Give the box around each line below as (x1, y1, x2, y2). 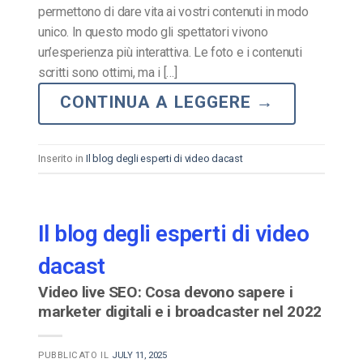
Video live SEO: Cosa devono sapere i (38, 283, 293, 302)
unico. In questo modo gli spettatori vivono (38, 23, 268, 40)
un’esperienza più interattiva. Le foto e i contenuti (38, 44, 302, 60)
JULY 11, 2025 (111, 350, 167, 361)
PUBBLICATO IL (38, 350, 112, 361)
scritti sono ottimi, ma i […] (38, 64, 177, 80)
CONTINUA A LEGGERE (60, 92, 256, 112)
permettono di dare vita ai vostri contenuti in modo (38, 3, 309, 19)
